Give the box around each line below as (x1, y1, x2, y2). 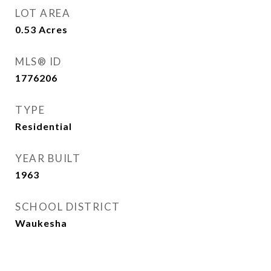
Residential (15, 120, 72, 132)
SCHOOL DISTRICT (15, 200, 120, 213)
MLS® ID (15, 55, 62, 68)
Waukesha (15, 217, 67, 229)
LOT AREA (15, 7, 70, 19)
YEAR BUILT (15, 152, 80, 165)
